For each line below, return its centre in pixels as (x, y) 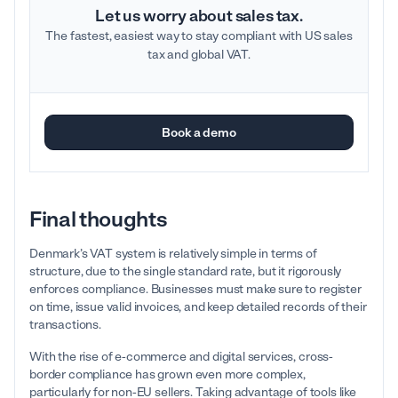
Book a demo (199, 132)
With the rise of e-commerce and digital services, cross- (182, 357)
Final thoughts (98, 219)
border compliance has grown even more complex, (167, 375)
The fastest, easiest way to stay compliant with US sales (199, 36)
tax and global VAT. (199, 55)
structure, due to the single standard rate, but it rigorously (186, 272)
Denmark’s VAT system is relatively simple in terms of (173, 254)
